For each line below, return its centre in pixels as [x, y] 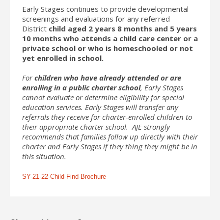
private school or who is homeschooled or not [108, 48]
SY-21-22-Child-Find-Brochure [64, 176]
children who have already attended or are [108, 77]
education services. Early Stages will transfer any [100, 107]
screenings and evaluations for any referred [96, 18]
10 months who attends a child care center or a [110, 38]
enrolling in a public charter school [81, 87]
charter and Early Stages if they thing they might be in [110, 146]
